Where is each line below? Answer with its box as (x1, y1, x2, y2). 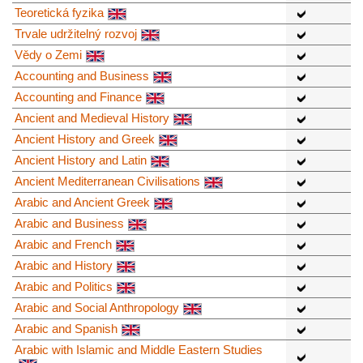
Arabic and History (15, 258, 113, 273)
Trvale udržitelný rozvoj (15, 27, 137, 41)
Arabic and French (15, 237, 112, 252)
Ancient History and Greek (15, 132, 155, 147)
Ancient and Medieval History (15, 111, 169, 126)
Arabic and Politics (15, 280, 113, 294)
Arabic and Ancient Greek (15, 195, 150, 210)
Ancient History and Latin (15, 153, 147, 168)
